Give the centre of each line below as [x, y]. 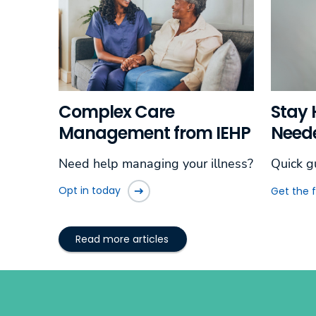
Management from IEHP [154, 133]
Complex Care [116, 111]
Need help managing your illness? [156, 163]
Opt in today [90, 191]
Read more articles [122, 239]
